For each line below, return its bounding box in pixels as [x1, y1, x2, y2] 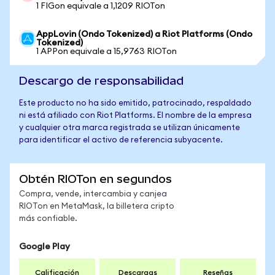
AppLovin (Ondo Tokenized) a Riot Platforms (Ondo [36, 30, 252, 39]
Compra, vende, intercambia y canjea [19, 190, 167, 198]
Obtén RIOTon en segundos [19, 172, 172, 185]
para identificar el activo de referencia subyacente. [19, 136, 223, 144]
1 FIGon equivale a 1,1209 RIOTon [36, 2, 165, 10]
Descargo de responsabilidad [19, 74, 184, 87]
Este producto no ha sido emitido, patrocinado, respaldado [19, 99, 252, 107]
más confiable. [19, 215, 77, 223]
